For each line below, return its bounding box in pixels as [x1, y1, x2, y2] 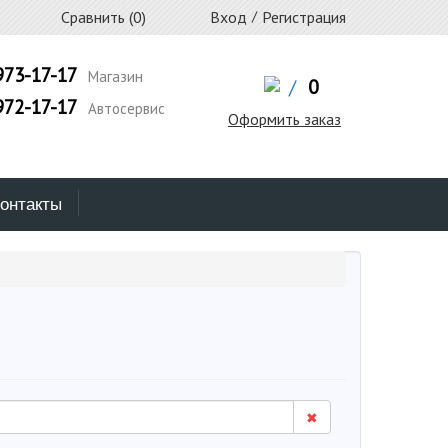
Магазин [83, 67, 143, 86]
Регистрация [262, 7, 346, 27]
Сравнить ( [57, 7, 133, 27]
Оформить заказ [227, 109, 341, 129]
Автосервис [83, 99, 165, 118]
